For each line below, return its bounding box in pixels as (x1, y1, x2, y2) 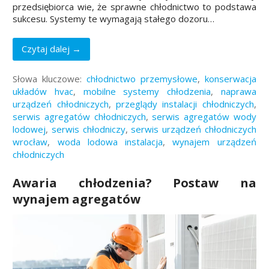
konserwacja (204, 72, 256, 85)
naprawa (220, 85, 256, 97)
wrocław (13, 135, 48, 148)
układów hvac (13, 85, 73, 97)
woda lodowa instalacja (57, 135, 163, 148)
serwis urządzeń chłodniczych (131, 122, 256, 135)
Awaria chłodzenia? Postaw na (13, 174, 256, 191)
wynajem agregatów (13, 190, 141, 207)
